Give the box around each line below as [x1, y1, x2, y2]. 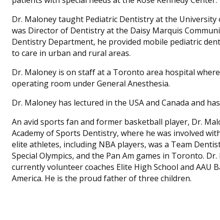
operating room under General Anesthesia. [12, 78, 170, 89]
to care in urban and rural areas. [12, 47, 131, 58]
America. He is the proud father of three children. [12, 172, 192, 184]
